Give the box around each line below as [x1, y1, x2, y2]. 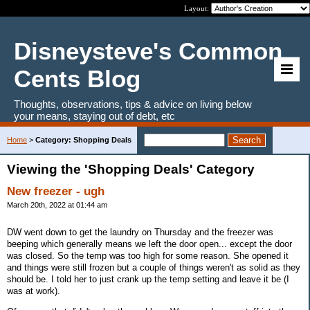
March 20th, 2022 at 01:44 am [7, 201, 107, 209]
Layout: [184, 4, 211, 12]
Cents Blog [14, 65, 140, 92]
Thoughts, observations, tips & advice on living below [14, 98, 252, 110]
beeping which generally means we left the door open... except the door [7, 238, 292, 249]
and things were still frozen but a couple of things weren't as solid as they [7, 262, 300, 273]
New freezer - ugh [7, 185, 104, 198]
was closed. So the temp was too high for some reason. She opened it [7, 250, 289, 261]
